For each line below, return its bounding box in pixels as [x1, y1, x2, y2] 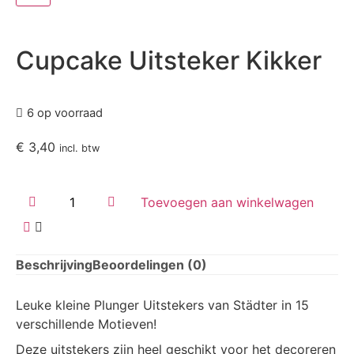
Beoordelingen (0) [92, 257, 207, 273]
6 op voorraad [27, 106, 103, 120]
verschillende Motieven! [16, 315, 156, 332]
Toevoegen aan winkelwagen [141, 194, 314, 210]
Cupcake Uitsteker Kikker [16, 45, 322, 76]
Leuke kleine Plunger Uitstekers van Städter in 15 [16, 296, 309, 313]
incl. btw [59, 142, 100, 154]
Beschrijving [16, 257, 92, 273]
